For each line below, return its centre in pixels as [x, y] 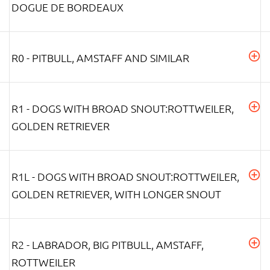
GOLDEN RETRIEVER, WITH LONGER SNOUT [116, 193]
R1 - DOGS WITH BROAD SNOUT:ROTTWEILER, [123, 108]
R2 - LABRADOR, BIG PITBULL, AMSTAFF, [108, 244]
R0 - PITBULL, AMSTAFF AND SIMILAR [100, 57]
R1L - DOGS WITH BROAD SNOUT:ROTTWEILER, [125, 176]
